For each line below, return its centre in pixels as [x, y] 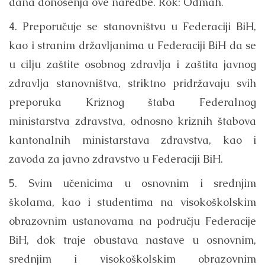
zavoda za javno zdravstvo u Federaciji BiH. [116, 159]
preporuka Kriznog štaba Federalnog [132, 102]
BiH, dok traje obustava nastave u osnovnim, [132, 240]
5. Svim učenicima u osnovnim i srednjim [132, 183]
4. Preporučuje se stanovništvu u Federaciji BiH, [132, 27]
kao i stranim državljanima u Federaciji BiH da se [132, 46]
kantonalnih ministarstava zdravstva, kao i [132, 140]
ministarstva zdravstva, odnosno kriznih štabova [132, 121]
